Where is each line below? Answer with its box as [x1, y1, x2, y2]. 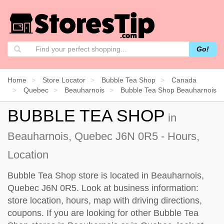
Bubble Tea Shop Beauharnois [120, 85, 216, 94]
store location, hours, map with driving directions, [7, 195, 202, 205]
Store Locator [42, 75, 85, 84]
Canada [171, 75, 196, 84]
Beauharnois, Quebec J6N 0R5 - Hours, [7, 129, 199, 142]
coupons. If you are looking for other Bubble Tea [7, 207, 198, 218]
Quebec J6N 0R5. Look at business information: [7, 182, 198, 193]
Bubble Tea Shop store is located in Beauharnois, [7, 170, 204, 180]
